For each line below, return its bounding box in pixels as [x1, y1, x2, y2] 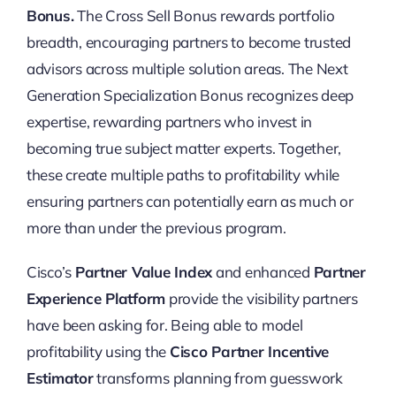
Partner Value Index [74, 262, 213, 281]
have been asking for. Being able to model [26, 315, 303, 334]
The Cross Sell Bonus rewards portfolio [73, 5, 335, 25]
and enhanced [212, 262, 314, 281]
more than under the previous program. [26, 217, 286, 237]
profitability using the [26, 341, 170, 361]
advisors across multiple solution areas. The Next [26, 58, 348, 78]
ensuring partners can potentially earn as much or [26, 191, 354, 210]
